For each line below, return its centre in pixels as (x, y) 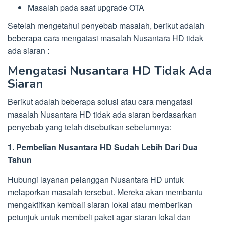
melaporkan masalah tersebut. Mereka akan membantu (105, 192)
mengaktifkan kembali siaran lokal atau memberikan (100, 205)
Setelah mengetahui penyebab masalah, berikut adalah (106, 26)
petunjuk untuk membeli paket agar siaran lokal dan (99, 217)
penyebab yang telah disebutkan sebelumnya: (89, 127)
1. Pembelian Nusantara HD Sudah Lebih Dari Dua (103, 147)
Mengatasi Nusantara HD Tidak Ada (110, 71)
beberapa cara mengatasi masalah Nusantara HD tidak (105, 38)
